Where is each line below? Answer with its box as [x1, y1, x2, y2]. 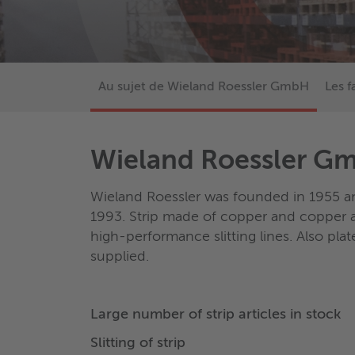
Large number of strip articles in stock [90, 307, 341, 323]
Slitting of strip [90, 336, 185, 351]
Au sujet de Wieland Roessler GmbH [98, 81, 309, 94]
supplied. [90, 250, 149, 265]
